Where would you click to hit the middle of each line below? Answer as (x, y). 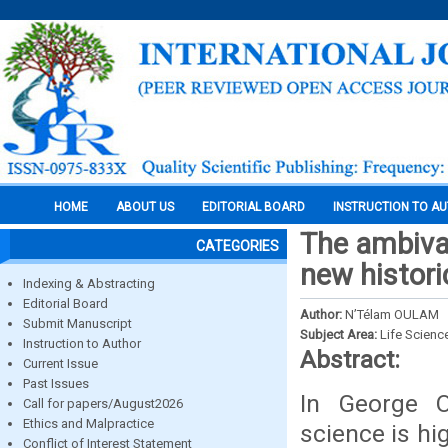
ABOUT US (145, 207)
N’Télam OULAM (392, 314)
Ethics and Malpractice (88, 423)
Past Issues (56, 383)
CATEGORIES (237, 246)
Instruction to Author (82, 343)
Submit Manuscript (77, 323)
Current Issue (60, 363)
